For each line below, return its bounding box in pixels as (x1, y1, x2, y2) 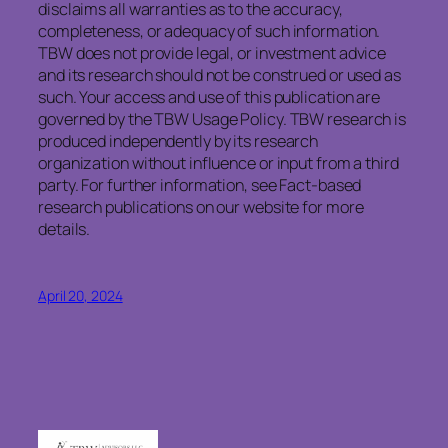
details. (38, 217, 91, 240)
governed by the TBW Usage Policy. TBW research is (38, 107, 407, 130)
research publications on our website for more (38, 195, 364, 218)
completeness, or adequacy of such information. (38, 19, 381, 42)
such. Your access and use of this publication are (38, 85, 381, 108)
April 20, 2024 (38, 285, 123, 305)
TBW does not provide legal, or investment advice (38, 41, 387, 64)
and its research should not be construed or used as (38, 63, 401, 86)
